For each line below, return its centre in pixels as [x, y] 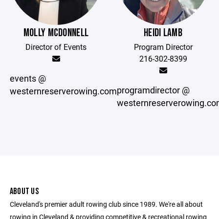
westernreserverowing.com [63, 91]
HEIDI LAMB [163, 33]
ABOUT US [24, 191]
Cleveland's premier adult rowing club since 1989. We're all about [106, 204]
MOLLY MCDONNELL [56, 33]
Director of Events [56, 47]
